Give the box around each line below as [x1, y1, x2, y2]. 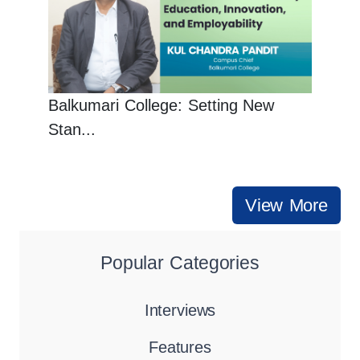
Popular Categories [100, 252, 260, 274]
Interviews [144, 301, 216, 320]
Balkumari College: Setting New [48, 96, 275, 115]
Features [149, 338, 211, 357]
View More [244, 195, 328, 216]
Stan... [48, 121, 96, 139]
